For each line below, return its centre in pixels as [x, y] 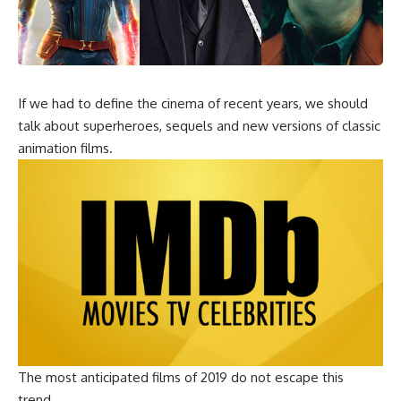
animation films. [65, 148]
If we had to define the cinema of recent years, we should [193, 103]
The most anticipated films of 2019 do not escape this [181, 377]
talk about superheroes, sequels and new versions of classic [199, 125]
